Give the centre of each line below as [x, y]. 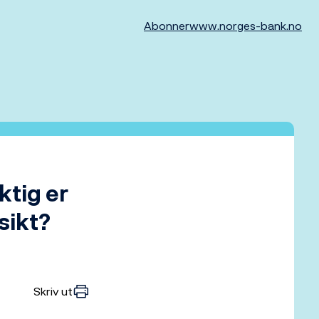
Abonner [167, 26]
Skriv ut [53, 291]
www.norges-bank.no [246, 26]
